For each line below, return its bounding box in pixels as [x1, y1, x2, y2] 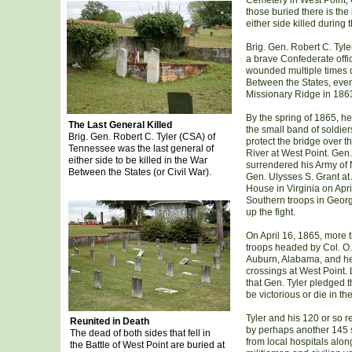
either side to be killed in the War [68, 155, 207, 166]
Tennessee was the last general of [68, 143, 214, 154]
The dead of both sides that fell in [69, 328, 211, 339]
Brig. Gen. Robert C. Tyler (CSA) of [68, 131, 215, 142]
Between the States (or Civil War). [68, 167, 211, 178]
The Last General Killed [68, 119, 172, 130]
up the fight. [245, 207, 295, 218]
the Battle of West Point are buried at [69, 339, 225, 350]
